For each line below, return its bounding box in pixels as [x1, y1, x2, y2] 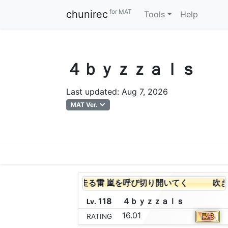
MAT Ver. [71, 101, 98, 108]
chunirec [66, 8, 108, 20]
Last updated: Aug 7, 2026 [66, 87, 168, 97]
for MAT [108, 8, 132, 16]
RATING [86, 212, 112, 221]
